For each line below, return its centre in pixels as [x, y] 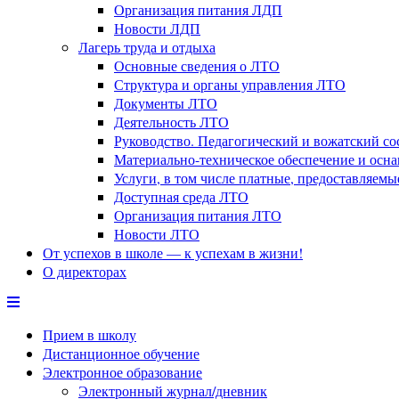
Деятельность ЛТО [171, 122]
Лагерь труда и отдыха [147, 47]
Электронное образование [122, 372]
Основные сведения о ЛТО [197, 65]
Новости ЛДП [157, 28]
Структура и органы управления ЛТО [230, 84]
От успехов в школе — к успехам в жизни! [173, 252]
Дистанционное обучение [121, 353]
